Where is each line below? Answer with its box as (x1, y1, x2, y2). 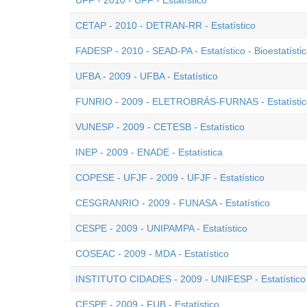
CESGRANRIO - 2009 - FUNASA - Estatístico (75, 197, 270, 208)
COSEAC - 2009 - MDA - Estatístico (75, 248, 229, 259)
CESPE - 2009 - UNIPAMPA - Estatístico (75, 223, 247, 234)
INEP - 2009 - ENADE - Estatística (75, 147, 223, 158)
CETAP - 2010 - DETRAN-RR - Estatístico (75, 20, 256, 31)
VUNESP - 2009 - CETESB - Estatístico (75, 121, 245, 132)
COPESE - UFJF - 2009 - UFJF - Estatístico (75, 172, 265, 183)
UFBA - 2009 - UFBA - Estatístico (75, 71, 218, 82)
